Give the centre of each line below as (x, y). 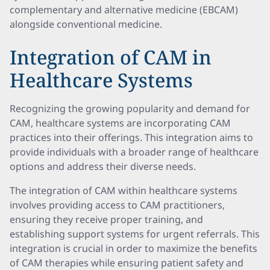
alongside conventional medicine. (86, 24)
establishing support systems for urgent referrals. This (135, 234)
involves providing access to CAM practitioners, (117, 205)
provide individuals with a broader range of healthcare (134, 152)
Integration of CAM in (111, 57)
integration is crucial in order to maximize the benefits (133, 248)
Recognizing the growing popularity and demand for (130, 108)
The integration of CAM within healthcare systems (124, 190)
